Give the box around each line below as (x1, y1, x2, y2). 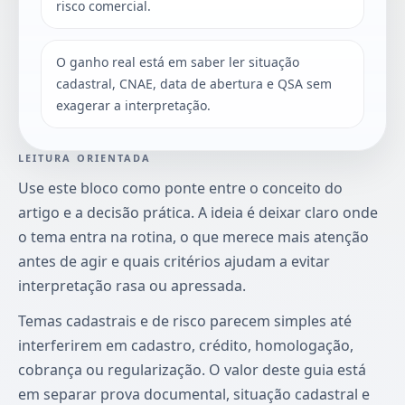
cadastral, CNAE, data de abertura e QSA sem (56, 74, 332, 92)
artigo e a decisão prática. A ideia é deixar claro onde (18, 202, 378, 222)
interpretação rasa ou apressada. (18, 275, 246, 296)
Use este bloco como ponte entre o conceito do (18, 177, 343, 198)
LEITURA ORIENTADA (18, 150, 152, 165)
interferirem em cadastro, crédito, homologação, (18, 334, 353, 355)
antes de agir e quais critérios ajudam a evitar (18, 250, 330, 271)
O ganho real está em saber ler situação (56, 52, 299, 71)
